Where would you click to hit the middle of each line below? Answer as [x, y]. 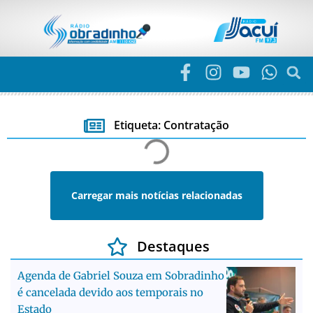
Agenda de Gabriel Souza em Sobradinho [121, 276]
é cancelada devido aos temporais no [110, 293]
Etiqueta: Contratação [171, 125]
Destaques [173, 247]
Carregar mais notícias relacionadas [156, 196]
